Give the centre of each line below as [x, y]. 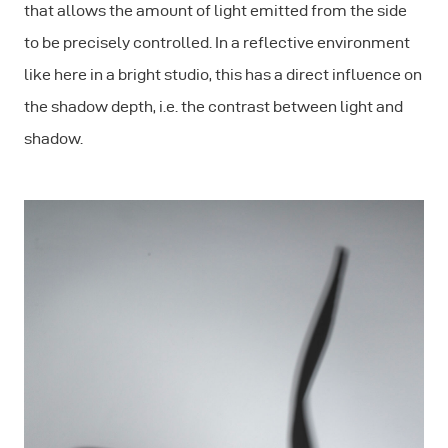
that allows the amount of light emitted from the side [215, 10]
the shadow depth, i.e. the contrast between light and [213, 106]
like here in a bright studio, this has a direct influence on [223, 74]
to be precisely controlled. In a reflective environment [217, 42]
